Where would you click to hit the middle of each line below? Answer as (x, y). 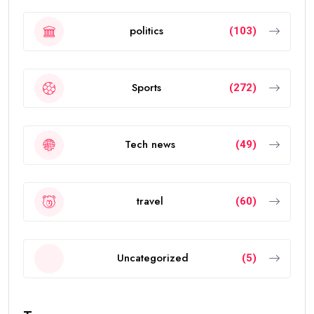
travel (150, 202)
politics (146, 31)
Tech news (150, 145)
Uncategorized (153, 258)
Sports (146, 88)
